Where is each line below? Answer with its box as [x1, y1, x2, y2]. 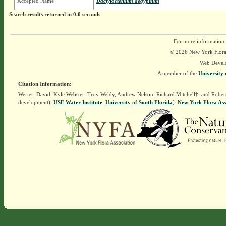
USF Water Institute [53, 99, 102, 106]
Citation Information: [18, 81, 72, 87]
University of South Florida [105, 99, 173, 106]
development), [18, 99, 53, 106]
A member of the [157, 70, 198, 77]
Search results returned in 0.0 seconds [9, 11, 100, 18]
